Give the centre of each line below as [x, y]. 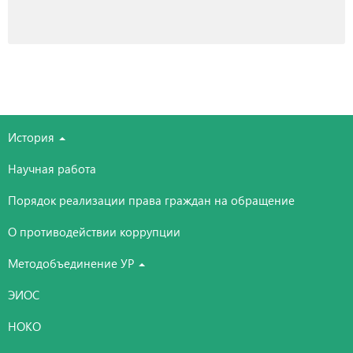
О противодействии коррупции [94, 231]
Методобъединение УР [72, 263]
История [33, 137]
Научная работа [52, 168]
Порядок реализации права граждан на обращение [151, 200]
